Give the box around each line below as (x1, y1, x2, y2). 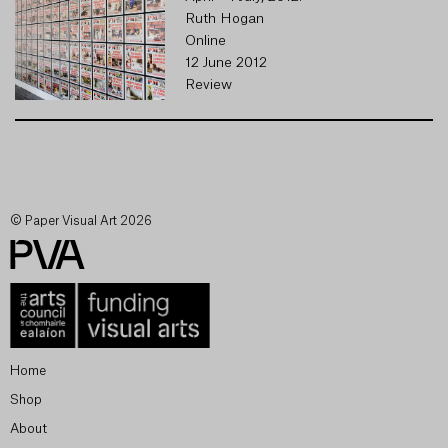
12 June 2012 (185, 56, 267, 70)
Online (185, 34, 226, 48)
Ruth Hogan (185, 12, 264, 26)
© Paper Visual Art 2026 (10, 215, 152, 227)
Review (185, 78, 232, 92)
